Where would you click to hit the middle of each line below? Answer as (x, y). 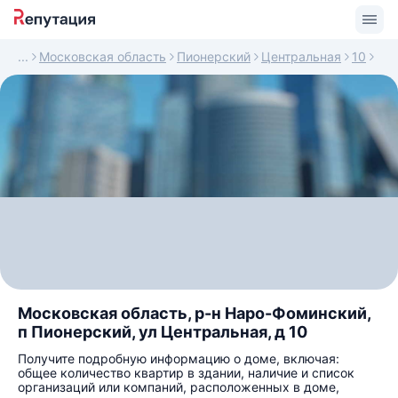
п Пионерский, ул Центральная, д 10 (163, 332)
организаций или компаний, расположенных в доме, (179, 387)
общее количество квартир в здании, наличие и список (186, 373)
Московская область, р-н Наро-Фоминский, (194, 313)
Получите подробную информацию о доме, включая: (179, 358)
